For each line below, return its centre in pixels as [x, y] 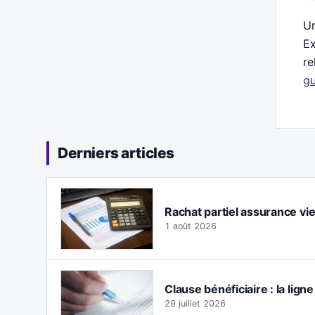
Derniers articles [116, 153]
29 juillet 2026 [195, 304]
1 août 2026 [191, 226]
